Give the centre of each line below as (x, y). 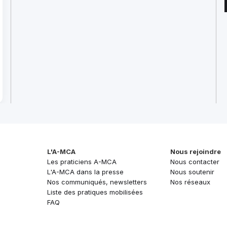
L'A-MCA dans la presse (85, 172)
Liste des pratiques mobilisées (95, 192)
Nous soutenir (192, 172)
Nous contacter (195, 162)
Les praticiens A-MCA (82, 162)
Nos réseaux (190, 182)
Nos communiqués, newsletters (97, 182)
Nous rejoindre (196, 152)
